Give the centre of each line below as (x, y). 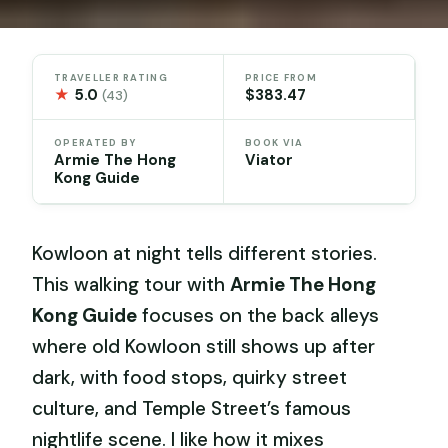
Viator (269, 160)
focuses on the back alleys (258, 316)
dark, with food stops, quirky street (190, 378)
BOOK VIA (274, 143)
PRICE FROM (281, 77)
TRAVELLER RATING (111, 77)
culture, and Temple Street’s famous (192, 409)
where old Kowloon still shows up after (204, 347)
